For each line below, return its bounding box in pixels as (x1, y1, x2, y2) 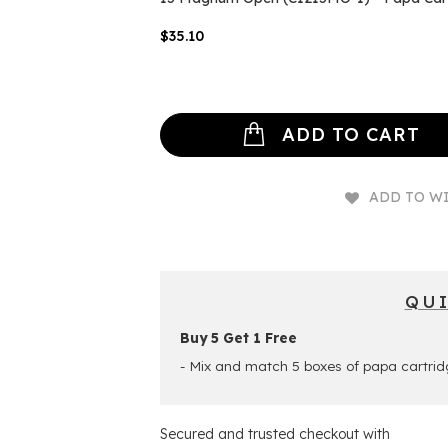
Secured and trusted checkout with (160, 424, 390, 443)
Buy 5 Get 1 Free (180, 328, 297, 346)
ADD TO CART (282, 122, 420, 146)
